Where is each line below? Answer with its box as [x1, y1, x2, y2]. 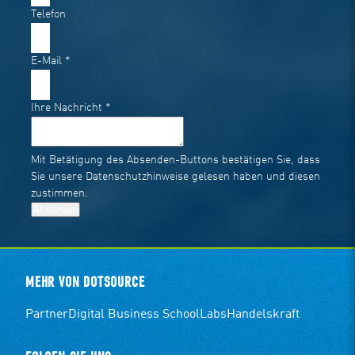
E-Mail [31, 55, 66, 67]
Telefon [31, 9, 67, 20]
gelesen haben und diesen [189, 171, 321, 182]
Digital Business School [68, 308, 200, 321]
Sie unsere [31, 171, 86, 182]
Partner [25, 308, 68, 321]
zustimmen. [31, 188, 89, 199]
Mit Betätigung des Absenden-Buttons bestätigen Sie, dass [31, 155, 321, 166]
